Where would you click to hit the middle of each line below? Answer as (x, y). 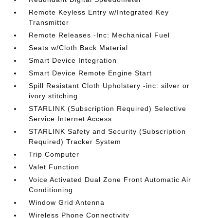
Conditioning (51, 190)
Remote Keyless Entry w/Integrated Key (99, 12)
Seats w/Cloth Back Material (79, 47)
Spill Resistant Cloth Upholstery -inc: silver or (109, 85)
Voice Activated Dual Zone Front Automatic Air (110, 179)
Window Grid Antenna (67, 202)
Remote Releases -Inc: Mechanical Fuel (100, 35)
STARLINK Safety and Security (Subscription (108, 131)
